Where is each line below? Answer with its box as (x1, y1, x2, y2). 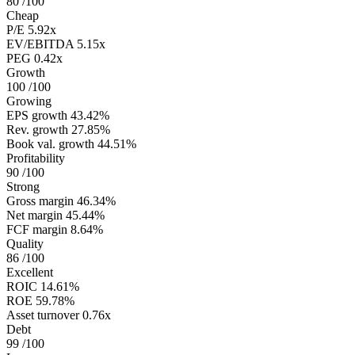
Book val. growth (6, 137, 94, 151)
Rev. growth (6, 123, 68, 137)
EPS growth (6, 109, 67, 123)
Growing (6, 94, 52, 109)
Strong (6, 180, 40, 194)
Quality (6, 237, 44, 251)
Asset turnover (6, 308, 79, 323)
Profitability (6, 151, 65, 166)
